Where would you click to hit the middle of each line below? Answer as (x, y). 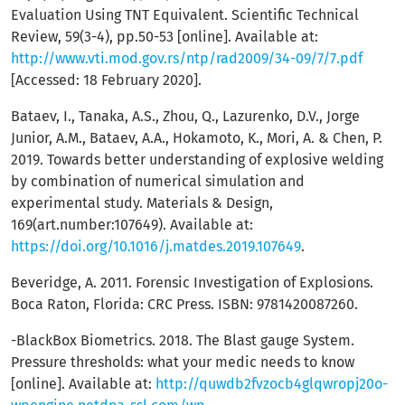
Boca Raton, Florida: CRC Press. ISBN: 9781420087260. (184, 304)
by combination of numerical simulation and (158, 181)
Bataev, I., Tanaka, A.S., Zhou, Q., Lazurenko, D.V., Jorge (185, 116)
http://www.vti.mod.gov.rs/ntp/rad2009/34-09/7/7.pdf (187, 58)
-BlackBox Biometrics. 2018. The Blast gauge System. (183, 340)
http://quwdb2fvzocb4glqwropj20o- (272, 384)
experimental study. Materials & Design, (142, 203)
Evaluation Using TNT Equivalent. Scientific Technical (185, 15)
